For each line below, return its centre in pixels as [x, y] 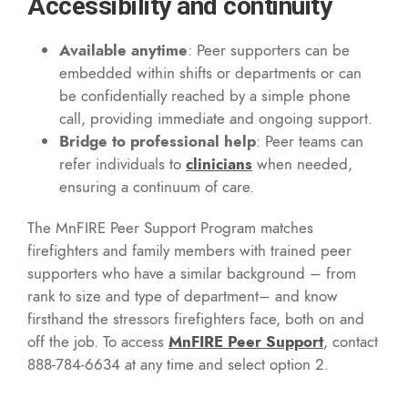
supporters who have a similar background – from [192, 273]
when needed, [302, 163]
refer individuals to [122, 163]
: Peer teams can [310, 141]
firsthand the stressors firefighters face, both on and [196, 318]
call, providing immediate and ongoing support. [216, 118]
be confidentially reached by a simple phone [205, 95]
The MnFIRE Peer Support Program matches [170, 227]
